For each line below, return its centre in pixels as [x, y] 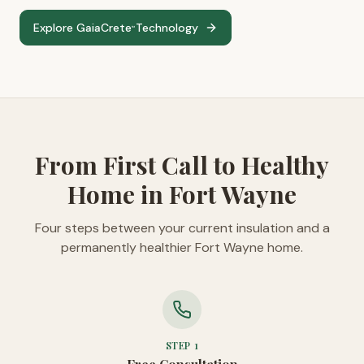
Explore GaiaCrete [82, 28]
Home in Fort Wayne [182, 194]
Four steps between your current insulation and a [182, 228]
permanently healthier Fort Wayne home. [182, 247]
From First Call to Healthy [182, 165]
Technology [167, 28]
